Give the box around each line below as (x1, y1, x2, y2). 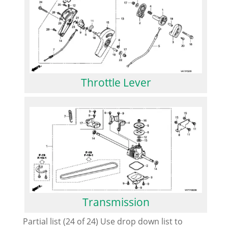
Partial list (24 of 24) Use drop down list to (22, 215, 183, 227)
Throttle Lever (80, 75, 151, 90)
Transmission (82, 195, 150, 210)
